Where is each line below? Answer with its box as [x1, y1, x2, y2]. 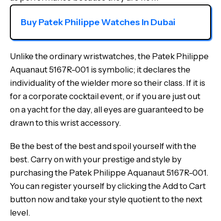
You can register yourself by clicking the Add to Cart [10, 181, 206, 191]
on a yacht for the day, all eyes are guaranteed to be [10, 105, 204, 114]
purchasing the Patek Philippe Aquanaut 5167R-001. [10, 168, 208, 178]
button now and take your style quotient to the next [10, 194, 202, 204]
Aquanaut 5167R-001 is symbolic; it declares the [10, 65, 190, 74]
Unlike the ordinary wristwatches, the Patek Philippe [10, 51, 209, 61]
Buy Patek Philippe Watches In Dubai [21, 17, 176, 28]
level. [10, 208, 30, 218]
